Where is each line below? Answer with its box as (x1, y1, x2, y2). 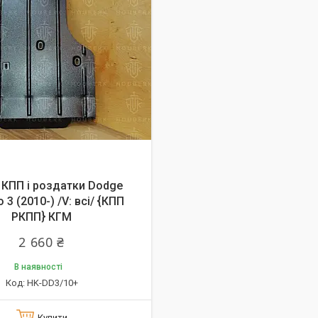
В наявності (13, 262, 62, 272)
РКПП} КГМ (11, 210, 72, 224)
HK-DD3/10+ (26, 278, 78, 288)
